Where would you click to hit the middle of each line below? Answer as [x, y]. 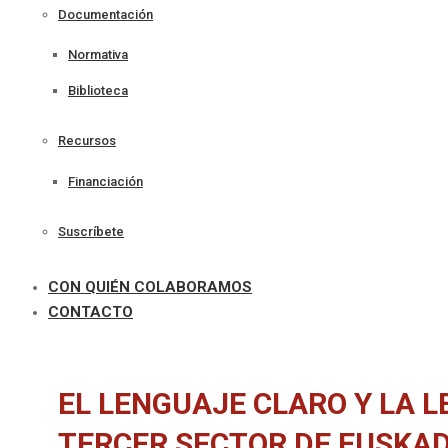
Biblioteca [98, 90]
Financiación [105, 181]
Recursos [87, 141]
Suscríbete [91, 232]
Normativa [98, 55]
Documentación [105, 15]
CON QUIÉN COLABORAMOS [150, 286]
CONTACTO [90, 311]
